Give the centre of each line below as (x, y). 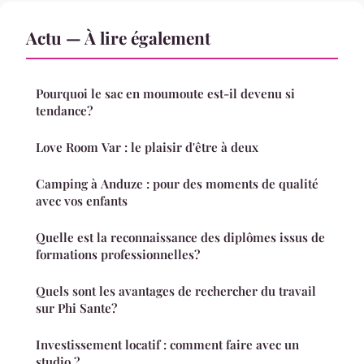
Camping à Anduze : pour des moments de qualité (177, 183)
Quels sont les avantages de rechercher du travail (176, 290)
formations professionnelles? (118, 254)
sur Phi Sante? (76, 308)
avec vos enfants (82, 200)
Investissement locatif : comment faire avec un (167, 344)
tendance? (64, 110)
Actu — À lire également (118, 37)
